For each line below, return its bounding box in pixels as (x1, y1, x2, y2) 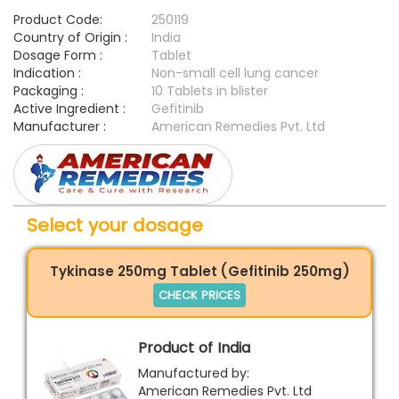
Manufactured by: (138, 363, 249, 382)
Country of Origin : (13, 28, 127, 47)
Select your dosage (27, 212, 203, 238)
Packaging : (13, 82, 84, 101)
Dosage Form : (13, 46, 102, 65)
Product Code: (13, 11, 102, 29)
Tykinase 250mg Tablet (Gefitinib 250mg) (49, 261, 350, 281)
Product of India (138, 337, 250, 358)
